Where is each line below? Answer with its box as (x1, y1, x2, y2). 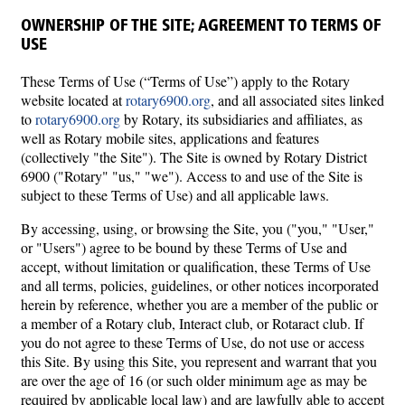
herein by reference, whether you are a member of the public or (21, 294, 378, 314)
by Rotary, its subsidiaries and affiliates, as (120, 108, 363, 128)
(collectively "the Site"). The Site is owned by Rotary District (21, 146, 367, 166)
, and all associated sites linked (211, 89, 384, 109)
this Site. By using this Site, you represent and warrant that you (21, 351, 377, 371)
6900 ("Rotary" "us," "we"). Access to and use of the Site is (21, 165, 363, 185)
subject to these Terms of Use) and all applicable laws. (21, 184, 329, 204)
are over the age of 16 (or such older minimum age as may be (21, 370, 367, 390)
